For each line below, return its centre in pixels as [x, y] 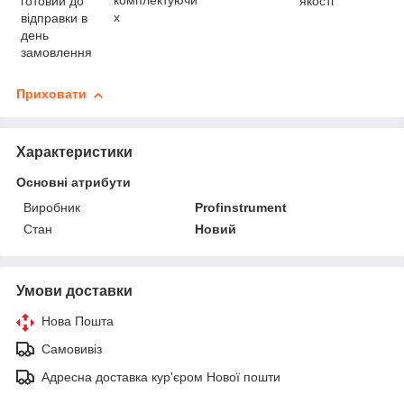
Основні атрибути [73, 183]
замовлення [56, 52]
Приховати [51, 94]
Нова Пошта [78, 321]
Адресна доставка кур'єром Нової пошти [161, 377]
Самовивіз [72, 349]
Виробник [52, 208]
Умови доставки [74, 291]
